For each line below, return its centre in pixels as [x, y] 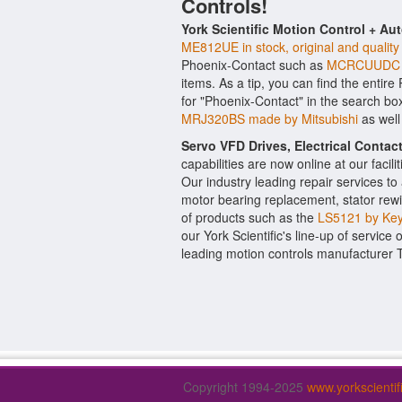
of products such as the [249, 217]
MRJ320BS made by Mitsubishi [270, 118]
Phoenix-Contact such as [254, 65]
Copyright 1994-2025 [245, 387]
